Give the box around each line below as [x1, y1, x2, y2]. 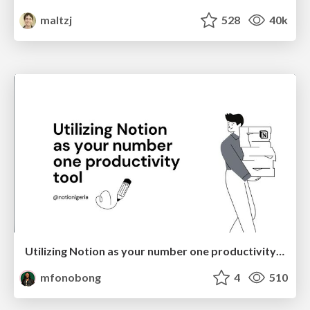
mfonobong [38, 271, 102, 284]
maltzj [38, 13, 73, 27]
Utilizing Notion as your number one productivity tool [276, 244, 284, 258]
